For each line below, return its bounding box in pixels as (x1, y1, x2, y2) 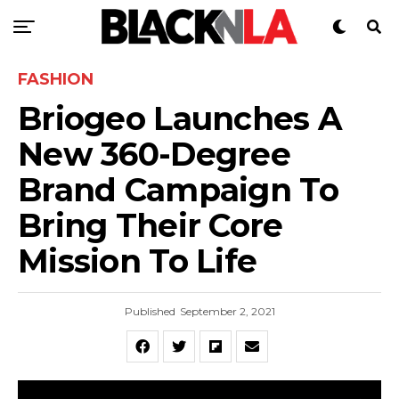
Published (124, 305, 175, 318)
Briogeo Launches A (18, 99, 342, 138)
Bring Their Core (18, 206, 283, 245)
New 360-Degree (18, 134, 290, 174)
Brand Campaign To (18, 170, 338, 209)
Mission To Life (18, 241, 257, 281)
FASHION (18, 69, 94, 89)
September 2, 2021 (179, 305, 275, 318)
